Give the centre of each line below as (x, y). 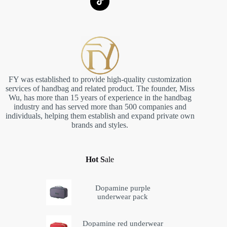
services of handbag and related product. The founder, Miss (100, 89)
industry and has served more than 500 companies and (100, 107)
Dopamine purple (123, 188)
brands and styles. (100, 125)
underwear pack (123, 196)
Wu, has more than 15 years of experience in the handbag (100, 98)
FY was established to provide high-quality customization (100, 80)
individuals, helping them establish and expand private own (100, 116)
